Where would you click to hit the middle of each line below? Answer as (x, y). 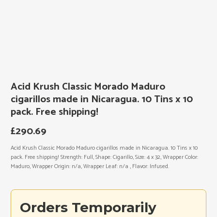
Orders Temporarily (88, 207)
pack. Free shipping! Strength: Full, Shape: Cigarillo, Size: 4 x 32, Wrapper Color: (105, 157)
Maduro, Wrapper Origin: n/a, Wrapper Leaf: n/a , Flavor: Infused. (90, 166)
